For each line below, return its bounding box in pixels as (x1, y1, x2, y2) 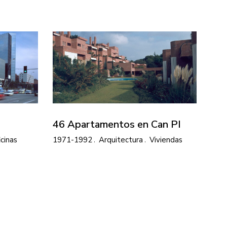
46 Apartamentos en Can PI (53, 117, 181, 131)
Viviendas (149, 134, 182, 145)
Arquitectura (99, 134, 143, 145)
